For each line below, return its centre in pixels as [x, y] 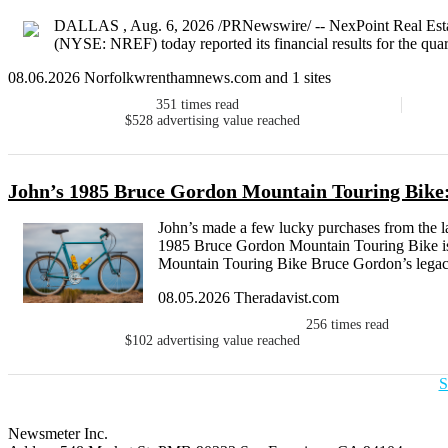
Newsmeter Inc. [58, 434]
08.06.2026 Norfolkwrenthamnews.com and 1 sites [169, 78]
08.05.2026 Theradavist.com [248, 298]
